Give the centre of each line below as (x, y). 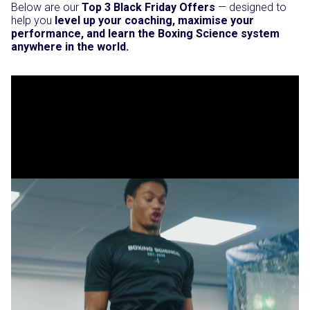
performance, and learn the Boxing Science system (145, 34)
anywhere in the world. (70, 47)
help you (33, 20)
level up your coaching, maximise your (154, 20)
